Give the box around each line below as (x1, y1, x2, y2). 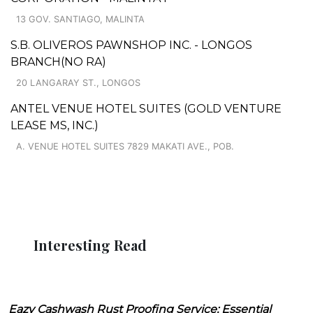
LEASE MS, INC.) (10, 118, 99, 132)
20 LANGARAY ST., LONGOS (16, 77, 140, 88)
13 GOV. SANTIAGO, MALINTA (16, 13, 145, 24)
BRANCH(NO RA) (10, 54, 106, 68)
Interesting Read (34, 235, 147, 254)
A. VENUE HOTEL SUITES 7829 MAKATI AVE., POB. (16, 140, 234, 152)
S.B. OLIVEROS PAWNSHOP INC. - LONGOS (10, 38, 252, 52)
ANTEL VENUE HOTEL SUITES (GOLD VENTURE (10, 101, 282, 115)
